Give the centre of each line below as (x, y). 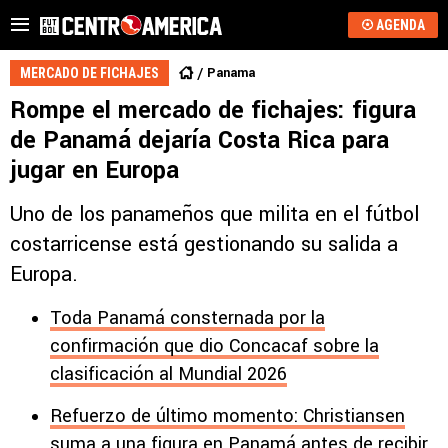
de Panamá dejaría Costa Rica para (199, 140)
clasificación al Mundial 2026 (168, 374)
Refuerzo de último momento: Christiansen (227, 416)
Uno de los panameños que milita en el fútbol (214, 214)
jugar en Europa (94, 170)
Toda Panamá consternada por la (187, 318)
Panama (231, 73)
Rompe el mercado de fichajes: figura (213, 110)
